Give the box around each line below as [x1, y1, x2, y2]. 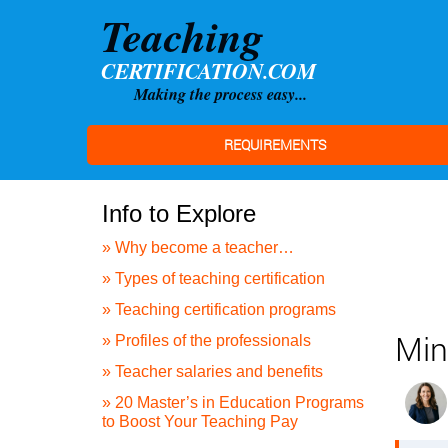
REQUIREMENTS [223, 135, 326, 154]
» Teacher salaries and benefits [102, 363, 323, 380]
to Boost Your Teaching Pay [102, 413, 298, 430]
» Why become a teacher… [102, 239, 294, 256]
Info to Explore [102, 200, 256, 227]
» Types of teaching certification [102, 270, 325, 287]
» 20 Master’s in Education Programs [102, 394, 364, 411]
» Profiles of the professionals [102, 332, 311, 349]
